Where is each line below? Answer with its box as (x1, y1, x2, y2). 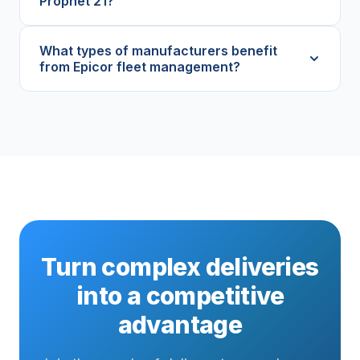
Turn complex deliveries (41, 252, 319, 282)
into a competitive (76, 281, 284, 311)
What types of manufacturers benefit (39, 43, 277, 59)
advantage (117, 310, 243, 340)
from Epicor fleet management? (39, 59, 240, 76)
